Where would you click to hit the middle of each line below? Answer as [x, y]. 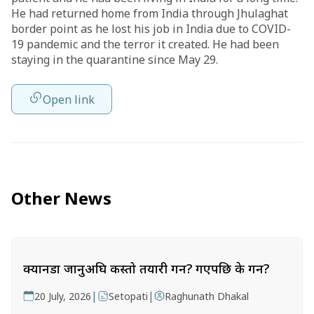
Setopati [128, 296]
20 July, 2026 [63, 296]
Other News [61, 198]
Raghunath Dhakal [207, 296]
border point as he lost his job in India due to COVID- [151, 29]
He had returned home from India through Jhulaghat [150, 13]
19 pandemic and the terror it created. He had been [145, 44]
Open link [69, 99]
